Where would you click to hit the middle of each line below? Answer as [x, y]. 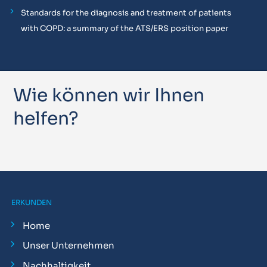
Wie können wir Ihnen [109, 96]
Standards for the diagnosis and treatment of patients [126, 13]
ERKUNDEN [31, 202]
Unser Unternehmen [68, 246]
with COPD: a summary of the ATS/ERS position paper [124, 29]
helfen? [46, 119]
